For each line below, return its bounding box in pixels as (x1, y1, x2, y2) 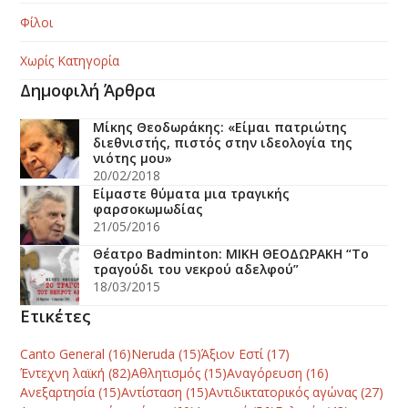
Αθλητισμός (131, 364, 201, 382)
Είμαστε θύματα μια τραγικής (93, 185, 291, 203)
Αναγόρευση (227, 364, 303, 382)
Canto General (20, 345, 106, 363)
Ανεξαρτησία (20, 383, 96, 402)
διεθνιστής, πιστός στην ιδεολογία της (93, 134, 353, 152)
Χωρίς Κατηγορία (20, 52, 120, 70)
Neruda (131, 345, 176, 363)
